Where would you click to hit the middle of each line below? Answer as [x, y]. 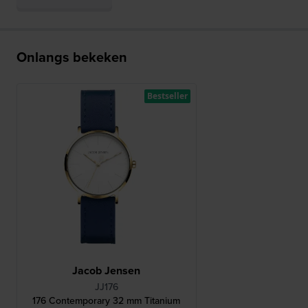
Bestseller [167, 96]
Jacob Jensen [107, 271]
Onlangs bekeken [72, 57]
